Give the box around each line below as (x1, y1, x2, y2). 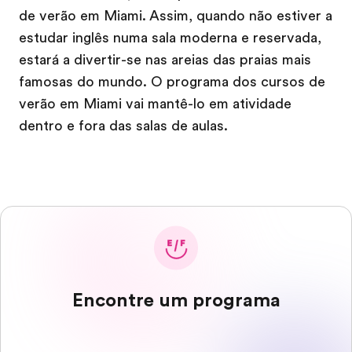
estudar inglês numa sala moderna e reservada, (19, 30, 321, 46)
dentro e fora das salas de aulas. (19, 118, 228, 134)
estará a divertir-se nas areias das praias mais (19, 52, 311, 68)
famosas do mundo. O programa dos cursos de (19, 74, 325, 90)
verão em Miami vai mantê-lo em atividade (19, 96, 291, 112)
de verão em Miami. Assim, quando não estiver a (19, 8, 332, 24)
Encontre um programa (71, 289, 280, 311)
